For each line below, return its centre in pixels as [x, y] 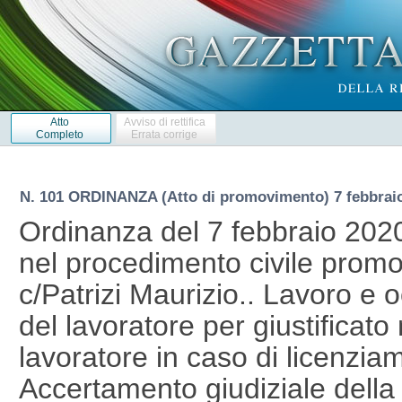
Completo [59, 134]
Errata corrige [165, 134]
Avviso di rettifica [164, 122]
